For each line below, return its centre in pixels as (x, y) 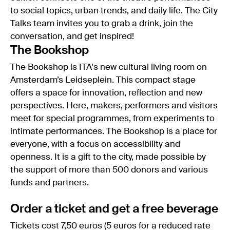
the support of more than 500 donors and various (109, 170)
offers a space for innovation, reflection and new (106, 93)
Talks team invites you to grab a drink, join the (102, 24)
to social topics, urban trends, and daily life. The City (114, 11)
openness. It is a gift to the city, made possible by (108, 157)
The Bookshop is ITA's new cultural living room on (109, 67)
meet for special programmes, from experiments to (112, 119)
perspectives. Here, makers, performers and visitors (114, 106)
